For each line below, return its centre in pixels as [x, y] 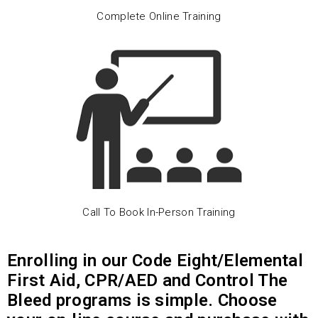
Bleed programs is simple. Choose [142, 300]
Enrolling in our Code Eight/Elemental [155, 260]
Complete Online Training [159, 16]
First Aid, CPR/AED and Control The [148, 280]
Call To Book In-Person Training [159, 213]
